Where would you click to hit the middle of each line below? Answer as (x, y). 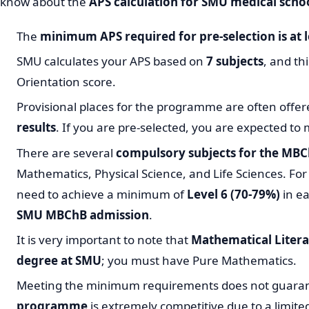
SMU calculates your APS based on (111, 61)
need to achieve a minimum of (102, 194)
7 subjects (235, 61)
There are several (66, 152)
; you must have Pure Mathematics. (199, 261)
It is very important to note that (104, 240)
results (36, 128)
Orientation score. (66, 81)
